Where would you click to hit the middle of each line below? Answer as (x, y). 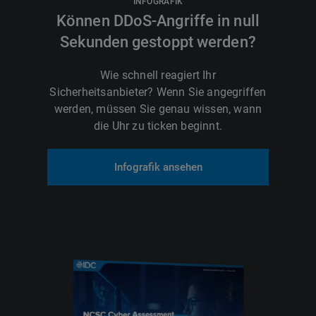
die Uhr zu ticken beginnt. (158, 126)
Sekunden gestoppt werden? (158, 42)
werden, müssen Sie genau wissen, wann (158, 109)
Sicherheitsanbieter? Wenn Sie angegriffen (158, 92)
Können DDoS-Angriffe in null (158, 20)
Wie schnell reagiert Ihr (158, 75)
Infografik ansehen (158, 167)
